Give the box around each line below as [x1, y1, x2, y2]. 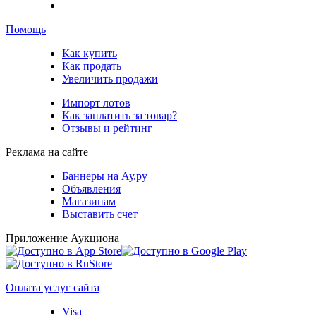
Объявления [62, 182, 121, 195]
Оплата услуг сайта [6, 281, 99, 293]
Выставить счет [62, 207, 138, 220]
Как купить [62, 47, 117, 59]
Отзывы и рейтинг [62, 121, 152, 134]
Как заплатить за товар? [62, 109, 177, 121]
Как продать [62, 59, 121, 72]
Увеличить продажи [62, 72, 158, 85]
